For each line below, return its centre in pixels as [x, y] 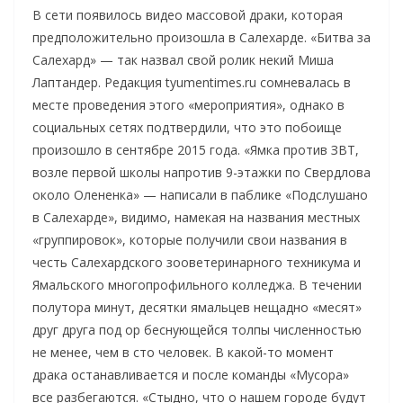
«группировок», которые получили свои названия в [190, 239]
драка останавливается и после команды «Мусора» [191, 374]
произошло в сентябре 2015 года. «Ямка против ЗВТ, [196, 149]
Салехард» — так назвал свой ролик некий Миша [183, 59]
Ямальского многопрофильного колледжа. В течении [197, 284]
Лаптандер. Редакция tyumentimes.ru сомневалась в [192, 82]
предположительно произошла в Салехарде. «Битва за [201, 37]
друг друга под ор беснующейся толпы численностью [197, 329]
